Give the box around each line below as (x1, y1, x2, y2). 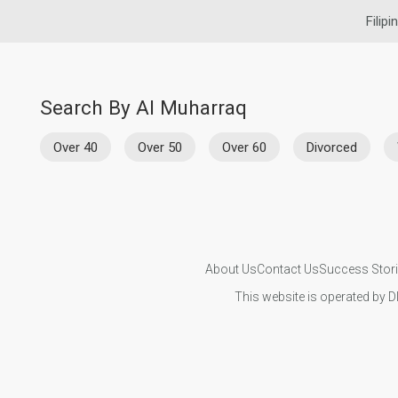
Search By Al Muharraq (40, 96, 247, 119)
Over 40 (53, 139, 98, 155)
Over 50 (138, 139, 182, 155)
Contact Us (256, 261, 319, 276)
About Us (204, 261, 257, 276)
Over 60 (222, 139, 267, 155)
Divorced (306, 139, 357, 155)
